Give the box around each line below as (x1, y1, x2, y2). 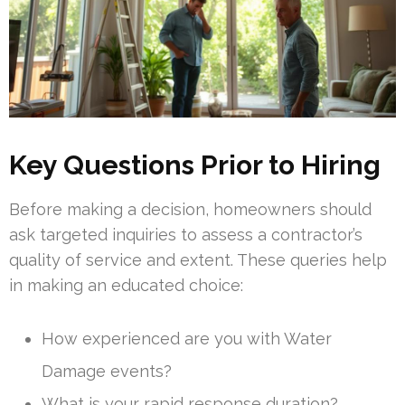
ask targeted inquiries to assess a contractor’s (9, 225, 363, 245)
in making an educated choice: (9, 276, 243, 296)
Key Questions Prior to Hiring (9, 149, 381, 182)
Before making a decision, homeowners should (9, 200, 372, 220)
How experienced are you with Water (42, 329, 332, 349)
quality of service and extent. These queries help (9, 250, 387, 270)
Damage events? (42, 362, 172, 381)
